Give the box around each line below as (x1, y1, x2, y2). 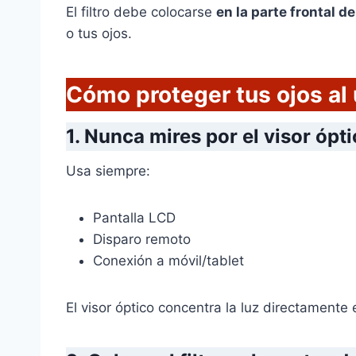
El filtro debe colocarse (66, 4, 216, 21)
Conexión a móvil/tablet (93, 253, 244, 269)
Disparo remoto (93, 231, 191, 248)
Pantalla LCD (93, 210, 176, 226)
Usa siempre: (66, 163, 150, 180)
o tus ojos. (66, 25, 132, 42)
